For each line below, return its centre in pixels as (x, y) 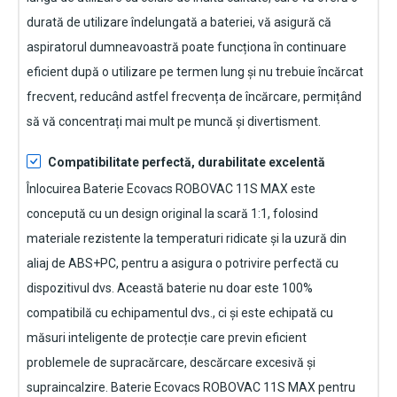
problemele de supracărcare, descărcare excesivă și (171, 363)
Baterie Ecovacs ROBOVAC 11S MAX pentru (233, 388)
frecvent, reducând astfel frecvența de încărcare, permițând (194, 97)
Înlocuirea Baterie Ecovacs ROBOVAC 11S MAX (157, 189)
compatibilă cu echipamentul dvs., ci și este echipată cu (180, 313)
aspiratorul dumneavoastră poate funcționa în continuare (187, 47)
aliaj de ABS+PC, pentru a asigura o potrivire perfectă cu (183, 264)
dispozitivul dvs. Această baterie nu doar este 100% (170, 288)
